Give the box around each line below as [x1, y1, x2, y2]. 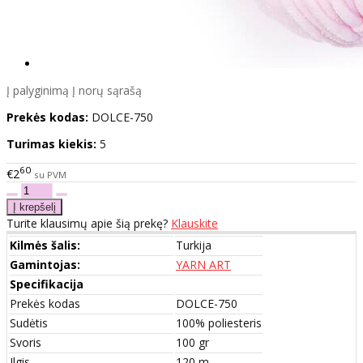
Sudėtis [10, 314, 48, 331]
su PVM [34, 168, 66, 181]
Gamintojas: [10, 256, 80, 272]
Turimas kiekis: [6, 136, 96, 152]
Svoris [10, 334, 41, 350]
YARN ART [176, 256, 231, 272]
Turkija [176, 237, 211, 253]
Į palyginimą [6, 83, 69, 99]
